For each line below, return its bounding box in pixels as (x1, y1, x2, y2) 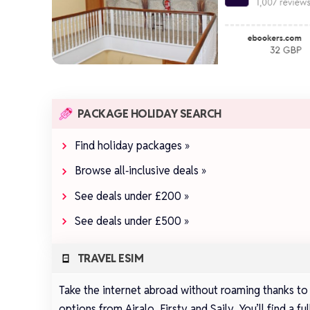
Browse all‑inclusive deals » (75, 163, 207, 179)
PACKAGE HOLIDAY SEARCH (77, 106, 221, 121)
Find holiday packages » (75, 138, 190, 153)
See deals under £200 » (75, 188, 190, 203)
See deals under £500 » (75, 213, 190, 228)
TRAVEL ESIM (77, 251, 144, 266)
